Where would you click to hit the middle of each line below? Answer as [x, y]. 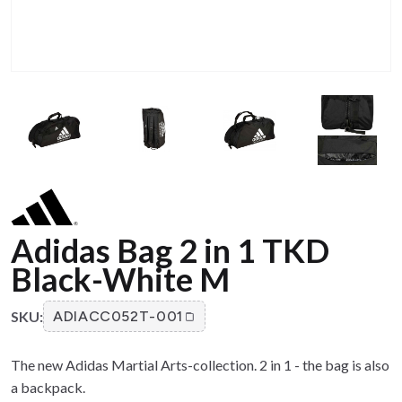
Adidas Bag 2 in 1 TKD [170, 251]
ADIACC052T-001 [118, 317]
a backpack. [48, 388]
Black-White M [120, 280]
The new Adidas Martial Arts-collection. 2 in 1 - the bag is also [200, 365]
